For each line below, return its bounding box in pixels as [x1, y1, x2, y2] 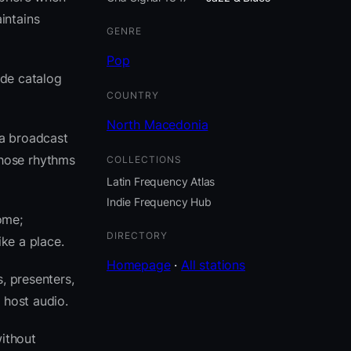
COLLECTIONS [107, 153, 182, 165]
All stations [181, 257, 245, 273]
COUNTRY [107, 89, 159, 101]
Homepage [107, 257, 171, 273]
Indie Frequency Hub [107, 195, 212, 209]
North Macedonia [107, 116, 208, 132]
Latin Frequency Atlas [107, 174, 215, 188]
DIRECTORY [107, 230, 168, 242]
